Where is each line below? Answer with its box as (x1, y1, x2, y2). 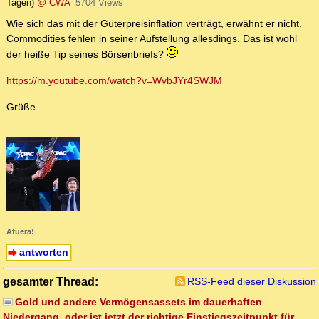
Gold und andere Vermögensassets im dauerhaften (14, 296, 262, 308)
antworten (19, 246, 68, 258)
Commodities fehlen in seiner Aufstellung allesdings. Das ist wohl (6, 33, 297, 45)
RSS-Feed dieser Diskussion (187, 275, 316, 287)
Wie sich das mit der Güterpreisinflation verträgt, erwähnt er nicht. (6, 18, 302, 30)
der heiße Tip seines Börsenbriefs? (6, 48, 167, 61)
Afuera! (6, 226, 34, 236)
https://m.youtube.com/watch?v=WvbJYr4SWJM (6, 75, 222, 87)
